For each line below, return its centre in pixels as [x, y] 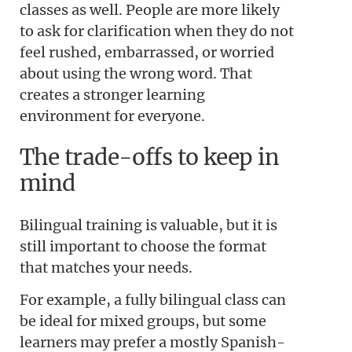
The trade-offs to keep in [150, 157]
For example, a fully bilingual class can [153, 300]
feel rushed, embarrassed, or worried [147, 52]
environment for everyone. [112, 115]
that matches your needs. [106, 268]
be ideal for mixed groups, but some [143, 321]
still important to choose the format [143, 247]
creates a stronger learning [112, 94]
